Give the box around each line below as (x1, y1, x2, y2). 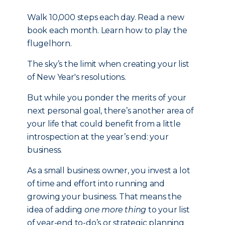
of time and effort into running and (27, 179, 165, 188)
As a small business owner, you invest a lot (27, 166, 190, 175)
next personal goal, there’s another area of (27, 106, 194, 116)
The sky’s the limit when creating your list (27, 59, 189, 69)
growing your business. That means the (27, 192, 182, 201)
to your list (146, 205, 190, 214)
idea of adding (27, 205, 85, 214)
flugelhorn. (27, 39, 72, 48)
